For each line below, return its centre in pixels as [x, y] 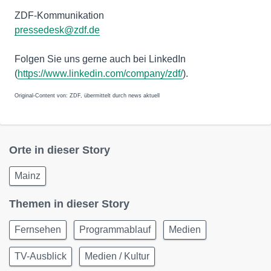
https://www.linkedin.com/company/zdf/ [100, 73]
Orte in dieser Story [60, 150]
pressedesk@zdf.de [57, 30]
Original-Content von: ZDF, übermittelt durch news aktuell [87, 96]
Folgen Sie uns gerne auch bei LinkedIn [100, 59]
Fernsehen [38, 230]
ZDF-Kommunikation [59, 15]
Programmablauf [115, 230]
